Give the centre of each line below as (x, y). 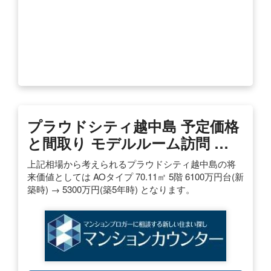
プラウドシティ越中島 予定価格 (133, 126)
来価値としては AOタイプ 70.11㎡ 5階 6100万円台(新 (135, 176)
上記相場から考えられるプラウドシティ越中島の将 (132, 163)
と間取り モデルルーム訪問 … (128, 142)
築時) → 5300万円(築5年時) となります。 (111, 189)
